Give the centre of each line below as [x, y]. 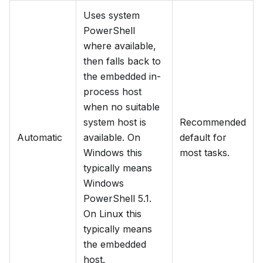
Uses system [112, 16]
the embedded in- [122, 77]
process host [112, 92]
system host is [115, 122]
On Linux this [112, 214]
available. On [112, 138]
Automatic [40, 138]
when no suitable [122, 107]
